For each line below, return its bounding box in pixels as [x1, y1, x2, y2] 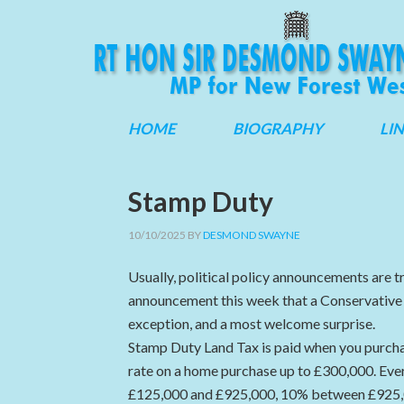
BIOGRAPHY [233, 119, 323, 138]
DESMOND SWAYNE [203, 228, 300, 242]
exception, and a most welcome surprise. [128, 315, 375, 332]
